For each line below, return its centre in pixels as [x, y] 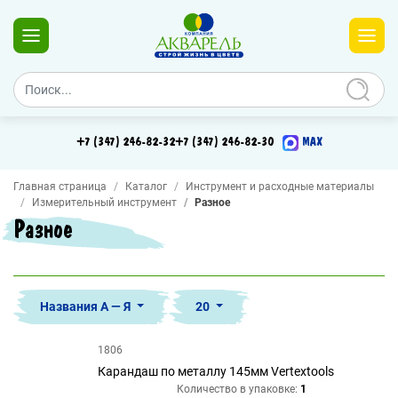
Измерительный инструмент [104, 203]
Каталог [146, 187]
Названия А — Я [87, 306]
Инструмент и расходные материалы [280, 187]
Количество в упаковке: [237, 389]
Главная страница [60, 187]
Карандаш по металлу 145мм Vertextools [216, 371]
